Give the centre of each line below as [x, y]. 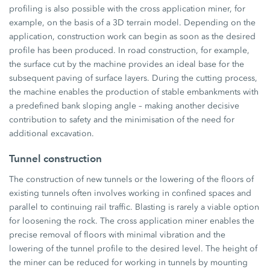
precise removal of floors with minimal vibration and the [118, 235]
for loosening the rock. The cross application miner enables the [132, 221]
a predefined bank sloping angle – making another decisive [124, 106]
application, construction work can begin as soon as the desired [133, 37]
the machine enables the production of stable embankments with [134, 92]
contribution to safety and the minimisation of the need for [122, 120]
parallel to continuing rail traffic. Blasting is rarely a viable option [134, 207]
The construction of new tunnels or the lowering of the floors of [132, 180]
